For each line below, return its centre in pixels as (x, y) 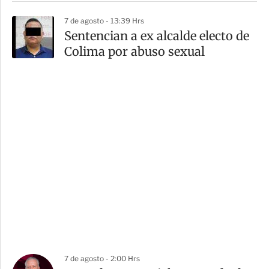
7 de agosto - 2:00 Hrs (102, 259)
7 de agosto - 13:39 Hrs (104, 21)
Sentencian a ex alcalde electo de (157, 36)
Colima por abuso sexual (134, 52)
